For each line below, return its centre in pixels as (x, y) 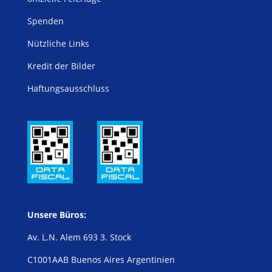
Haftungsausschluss (68, 89)
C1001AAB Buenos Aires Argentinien (101, 259)
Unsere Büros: (56, 214)
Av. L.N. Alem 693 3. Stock (79, 237)
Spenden (45, 21)
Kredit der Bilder (61, 66)
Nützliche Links (58, 44)
